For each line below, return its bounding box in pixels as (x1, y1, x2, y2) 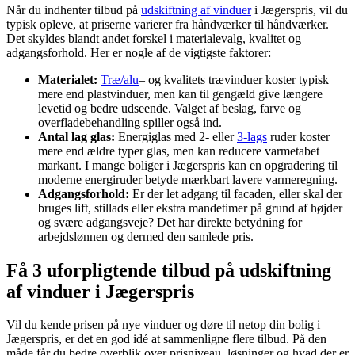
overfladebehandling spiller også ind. (38, 115, 222, 129)
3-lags (237, 129, 267, 143)
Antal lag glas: (38, 129, 115, 143)
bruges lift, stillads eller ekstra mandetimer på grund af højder (38, 200, 342, 215)
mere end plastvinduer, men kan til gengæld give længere (38, 86, 323, 101)
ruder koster (267, 129, 330, 143)
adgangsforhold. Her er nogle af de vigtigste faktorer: (6, 45, 271, 59)
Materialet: (38, 72, 97, 86)
